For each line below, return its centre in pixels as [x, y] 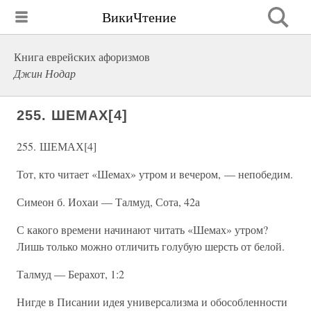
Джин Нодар [45, 73]
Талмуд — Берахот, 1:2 [70, 274]
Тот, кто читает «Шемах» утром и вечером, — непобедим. [155, 174]
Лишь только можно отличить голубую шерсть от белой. [151, 246]
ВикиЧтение [139, 17]
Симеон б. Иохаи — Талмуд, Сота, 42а [108, 202]
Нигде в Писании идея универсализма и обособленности [152, 302]
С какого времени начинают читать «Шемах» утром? [142, 229]
